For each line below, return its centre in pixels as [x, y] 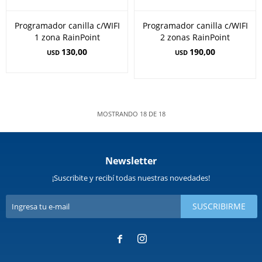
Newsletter [131, 161]
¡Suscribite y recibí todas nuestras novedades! [131, 178]
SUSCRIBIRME [219, 206]
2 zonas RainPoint [195, 37]
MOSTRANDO [118, 114]
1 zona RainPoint [67, 37]
